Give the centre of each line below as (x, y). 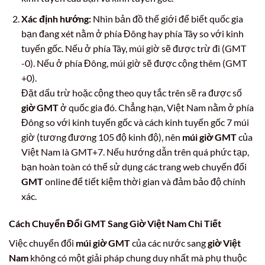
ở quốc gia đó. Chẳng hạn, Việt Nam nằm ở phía (156, 107)
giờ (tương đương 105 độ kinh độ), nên (101, 137)
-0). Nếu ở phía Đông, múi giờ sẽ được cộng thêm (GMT (134, 63)
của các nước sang (169, 243)
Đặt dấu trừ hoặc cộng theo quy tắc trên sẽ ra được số (131, 92)
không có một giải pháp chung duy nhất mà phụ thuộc (138, 257)
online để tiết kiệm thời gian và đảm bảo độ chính (144, 181)
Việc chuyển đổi (42, 243)
